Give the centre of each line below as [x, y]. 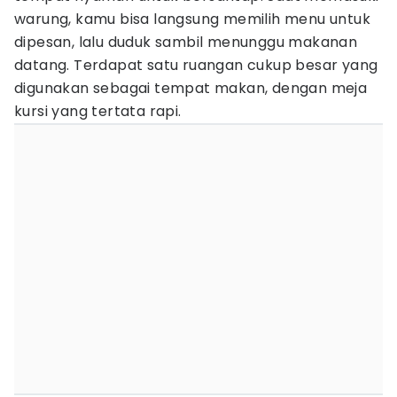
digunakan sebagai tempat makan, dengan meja [191, 88]
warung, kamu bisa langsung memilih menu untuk [192, 19]
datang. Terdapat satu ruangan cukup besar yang [196, 65]
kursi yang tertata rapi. [98, 111]
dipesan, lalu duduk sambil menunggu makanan [186, 42]
